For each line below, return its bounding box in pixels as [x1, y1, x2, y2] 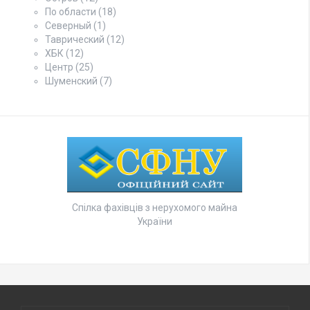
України [136, 215, 172, 227]
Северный [45, 20, 91, 32]
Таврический [45, 34, 104, 46]
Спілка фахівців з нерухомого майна [71, 201, 237, 213]
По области [45, 6, 96, 18]
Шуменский [45, 75, 98, 87]
